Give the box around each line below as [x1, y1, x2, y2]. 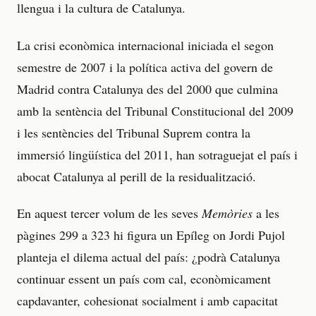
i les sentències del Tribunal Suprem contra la [17, 123, 250, 141]
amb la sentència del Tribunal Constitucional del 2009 [17, 102, 293, 119]
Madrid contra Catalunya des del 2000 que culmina [17, 80, 278, 97]
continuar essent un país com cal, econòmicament [17, 270, 271, 288]
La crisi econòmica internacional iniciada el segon [17, 36, 274, 54]
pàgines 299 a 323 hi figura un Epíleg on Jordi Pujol [17, 226, 285, 244]
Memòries [202, 205, 253, 222]
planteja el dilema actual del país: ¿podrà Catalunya [17, 248, 280, 266]
